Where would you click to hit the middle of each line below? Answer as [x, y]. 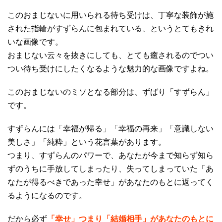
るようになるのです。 [47, 195]
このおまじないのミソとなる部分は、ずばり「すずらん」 [111, 92]
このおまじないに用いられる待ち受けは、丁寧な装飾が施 [111, 15]
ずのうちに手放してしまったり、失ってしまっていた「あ [111, 168]
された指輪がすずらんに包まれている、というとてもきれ [111, 28]
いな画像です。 [35, 42]
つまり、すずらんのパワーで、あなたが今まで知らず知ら [111, 155]
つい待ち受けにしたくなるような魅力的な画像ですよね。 [111, 68]
